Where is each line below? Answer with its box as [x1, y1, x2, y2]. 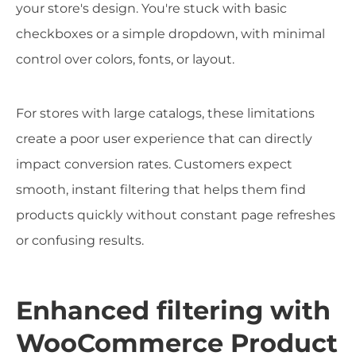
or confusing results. [16, 232, 144, 248]
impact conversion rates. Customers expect [16, 156, 292, 172]
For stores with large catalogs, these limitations [16, 105, 315, 121]
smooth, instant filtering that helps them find [16, 181, 306, 197]
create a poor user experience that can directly [16, 130, 312, 146]
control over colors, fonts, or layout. [16, 51, 234, 67]
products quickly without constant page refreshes [16, 207, 335, 222]
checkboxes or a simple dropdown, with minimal [16, 25, 325, 41]
